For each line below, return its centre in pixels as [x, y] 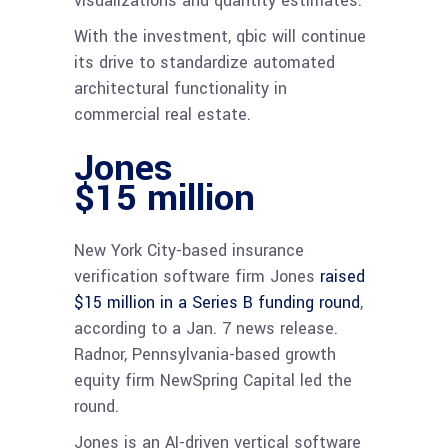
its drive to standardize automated [204, 62]
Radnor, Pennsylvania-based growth [205, 354]
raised [342, 276]
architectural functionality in [180, 88]
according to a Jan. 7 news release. [206, 328]
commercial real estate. [162, 114]
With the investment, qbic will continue [220, 36]
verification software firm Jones [197, 276]
